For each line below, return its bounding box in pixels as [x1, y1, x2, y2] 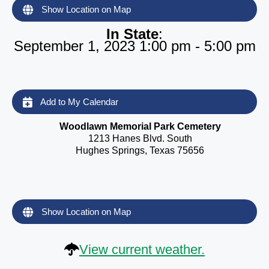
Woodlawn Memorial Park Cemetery [59, 121, 221, 131]
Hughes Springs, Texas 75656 [76, 145, 204, 156]
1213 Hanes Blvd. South [88, 133, 192, 144]
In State [106, 25, 159, 42]
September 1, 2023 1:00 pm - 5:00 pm [13, 37, 256, 54]
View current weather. [79, 242, 205, 258]
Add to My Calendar [38, 96, 118, 107]
